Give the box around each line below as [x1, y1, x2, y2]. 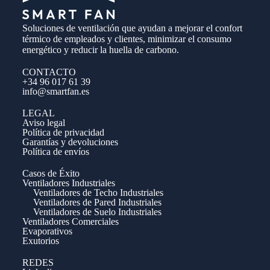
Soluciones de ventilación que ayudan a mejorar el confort [22, 23, 242, 33]
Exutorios [22, 236, 59, 246]
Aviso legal [22, 118, 65, 128]
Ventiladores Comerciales [22, 216, 119, 227]
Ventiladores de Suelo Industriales [33, 207, 162, 217]
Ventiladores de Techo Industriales [33, 187, 163, 198]
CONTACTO [22, 67, 76, 77]
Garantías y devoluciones [22, 137, 118, 147]
